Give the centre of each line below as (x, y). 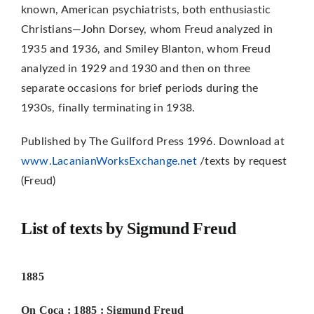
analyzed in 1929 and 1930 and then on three (136, 68)
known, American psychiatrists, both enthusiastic (146, 9)
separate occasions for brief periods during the (139, 88)
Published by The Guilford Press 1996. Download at (152, 141)
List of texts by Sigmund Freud (128, 228)
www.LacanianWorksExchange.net (109, 161)
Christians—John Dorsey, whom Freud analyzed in (147, 29)
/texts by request (242, 161)
